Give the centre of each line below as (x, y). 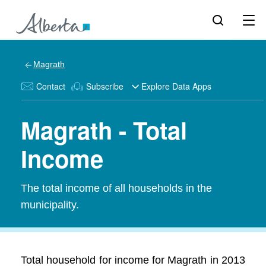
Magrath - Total (104, 130)
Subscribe (105, 86)
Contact (51, 86)
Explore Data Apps (176, 86)
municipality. (50, 205)
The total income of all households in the (116, 188)
